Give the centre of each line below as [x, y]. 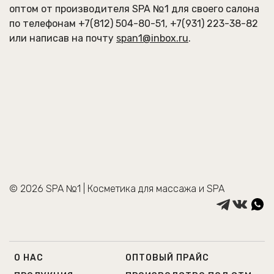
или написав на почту [63, 39]
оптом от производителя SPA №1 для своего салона [134, 9]
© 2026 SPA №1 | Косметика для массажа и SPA [117, 189]
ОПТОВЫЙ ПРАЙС [167, 258]
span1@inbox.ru [152, 39]
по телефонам [44, 24]
